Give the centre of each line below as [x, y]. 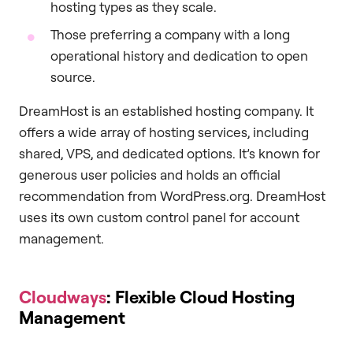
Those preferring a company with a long [170, 35]
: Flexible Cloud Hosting [201, 297]
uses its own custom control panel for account [159, 217]
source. [73, 77]
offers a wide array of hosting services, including [164, 132]
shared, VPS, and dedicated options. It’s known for [169, 154]
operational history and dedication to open [179, 56]
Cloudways [63, 297]
